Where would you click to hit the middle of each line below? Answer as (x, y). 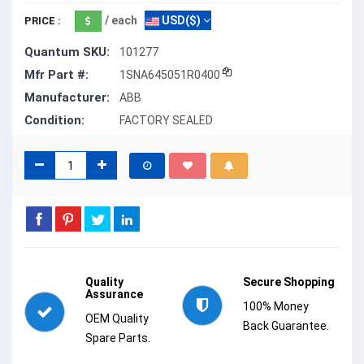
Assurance (114, 295)
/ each (121, 21)
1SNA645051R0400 (170, 75)
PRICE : (43, 21)
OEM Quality (117, 319)
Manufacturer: (67, 98)
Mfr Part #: (56, 75)
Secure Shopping (289, 282)
